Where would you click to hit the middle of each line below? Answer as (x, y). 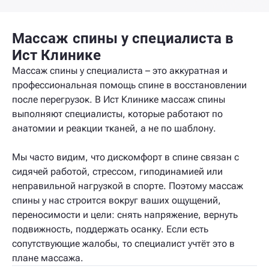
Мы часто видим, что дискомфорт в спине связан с (125, 157)
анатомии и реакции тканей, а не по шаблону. (114, 128)
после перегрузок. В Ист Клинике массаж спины (119, 99)
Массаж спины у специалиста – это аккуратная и (120, 71)
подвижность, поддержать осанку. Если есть (110, 229)
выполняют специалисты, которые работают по (117, 114)
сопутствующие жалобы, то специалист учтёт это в (123, 243)
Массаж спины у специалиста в (123, 38)
